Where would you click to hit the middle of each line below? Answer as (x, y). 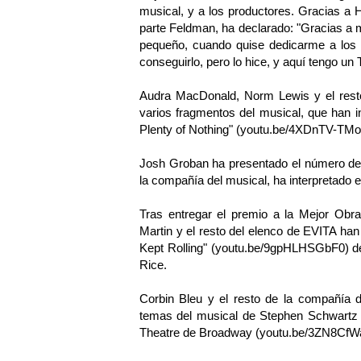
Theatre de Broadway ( (199, 333)
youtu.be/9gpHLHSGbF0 (280, 248)
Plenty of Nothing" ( (189, 130)
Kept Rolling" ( (177, 248)
